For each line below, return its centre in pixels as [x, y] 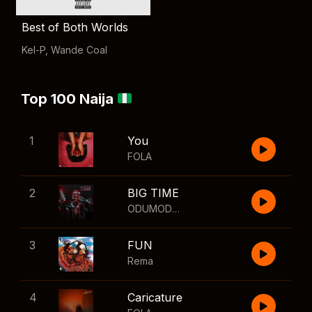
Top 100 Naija [69, 99]
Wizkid [231, 209]
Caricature [155, 297]
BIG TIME [153, 193]
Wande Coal [79, 50]
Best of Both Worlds [75, 27]
